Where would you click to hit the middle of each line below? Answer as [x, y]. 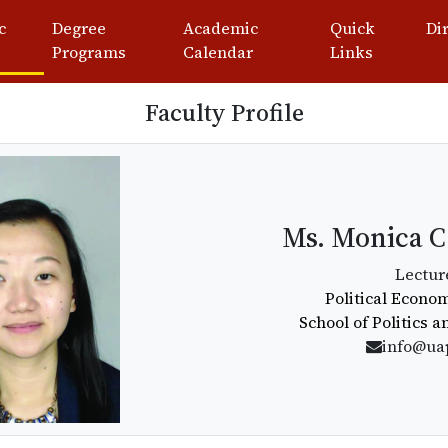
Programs [89, 52]
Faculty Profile [224, 112]
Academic [221, 28]
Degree [79, 28]
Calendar [218, 52]
